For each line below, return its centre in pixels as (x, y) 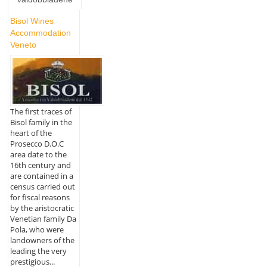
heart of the (31, 133)
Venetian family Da (43, 218)
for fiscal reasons (40, 197)
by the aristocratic (42, 208)
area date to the (38, 154)
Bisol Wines (32, 21)
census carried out (42, 186)
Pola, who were (37, 229)
